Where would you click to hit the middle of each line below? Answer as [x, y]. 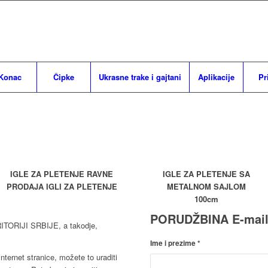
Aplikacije [216, 77]
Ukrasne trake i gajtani [140, 77]
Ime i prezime [174, 243]
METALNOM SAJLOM [206, 187]
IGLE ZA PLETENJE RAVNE [62, 174]
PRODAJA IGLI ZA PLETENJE [62, 187]
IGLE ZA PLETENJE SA [206, 174]
